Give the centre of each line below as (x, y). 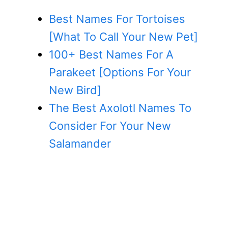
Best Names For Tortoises (117, 19)
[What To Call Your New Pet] (123, 37)
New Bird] (75, 90)
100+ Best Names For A (111, 55)
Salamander (80, 144)
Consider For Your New (110, 126)
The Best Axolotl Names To (120, 108)
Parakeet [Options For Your (120, 73)
